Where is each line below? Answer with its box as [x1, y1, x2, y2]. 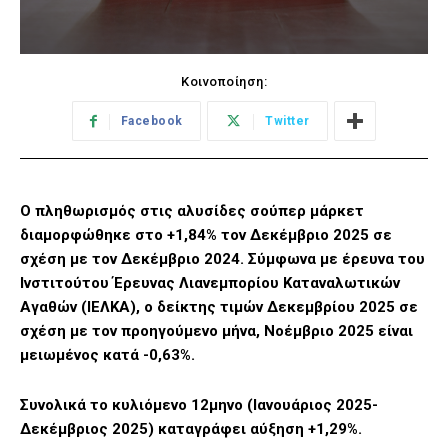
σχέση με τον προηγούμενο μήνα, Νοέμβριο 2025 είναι [20, 322, 413, 341]
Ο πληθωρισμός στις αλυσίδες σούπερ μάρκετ [20, 202, 364, 221]
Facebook [120, 114, 183, 129]
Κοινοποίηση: [181, 74, 267, 90]
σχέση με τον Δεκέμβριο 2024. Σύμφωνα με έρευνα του [20, 250, 425, 269]
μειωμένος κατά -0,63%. [20, 346, 195, 365]
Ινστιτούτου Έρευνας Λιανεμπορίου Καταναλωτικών [20, 274, 400, 293]
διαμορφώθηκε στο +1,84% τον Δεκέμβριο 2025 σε [20, 226, 392, 245]
